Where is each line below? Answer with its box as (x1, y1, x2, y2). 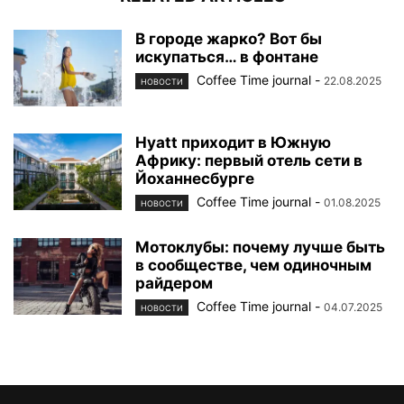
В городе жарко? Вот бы (135, 29, 322, 48)
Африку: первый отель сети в (135, 151, 363, 170)
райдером (135, 273, 213, 292)
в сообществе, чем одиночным (135, 255, 372, 274)
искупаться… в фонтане (135, 47, 318, 66)
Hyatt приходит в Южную (135, 133, 331, 151)
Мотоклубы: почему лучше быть (135, 237, 385, 256)
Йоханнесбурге (135, 169, 254, 188)
